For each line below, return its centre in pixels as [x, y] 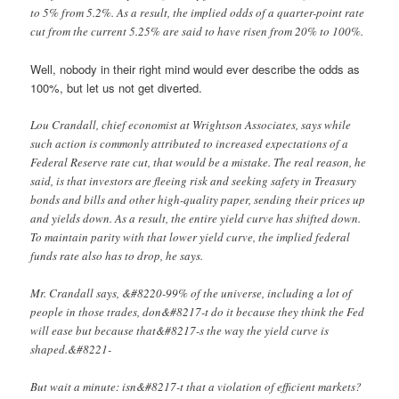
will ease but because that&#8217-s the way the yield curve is [180, 330]
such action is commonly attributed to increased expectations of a [190, 143]
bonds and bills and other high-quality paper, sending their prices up [198, 199]
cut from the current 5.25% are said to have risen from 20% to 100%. [197, 31]
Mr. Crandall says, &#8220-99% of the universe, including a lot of [191, 293]
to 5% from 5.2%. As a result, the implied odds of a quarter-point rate [198, 12]
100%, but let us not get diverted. [117, 87]
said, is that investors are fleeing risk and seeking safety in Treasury [194, 180]
